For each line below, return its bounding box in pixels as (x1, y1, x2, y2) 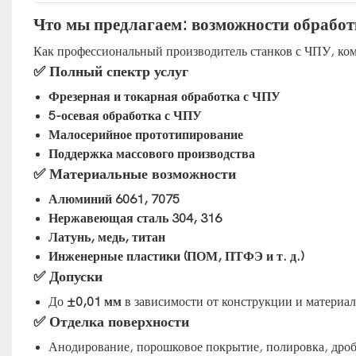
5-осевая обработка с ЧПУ (48, 108, 203, 123)
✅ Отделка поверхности (33, 313, 189, 331)
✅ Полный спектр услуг (33, 63, 188, 80)
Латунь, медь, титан (48, 230, 166, 245)
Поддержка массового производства (48, 146, 256, 161)
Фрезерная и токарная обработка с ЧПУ (48, 89, 281, 104)
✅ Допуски (33, 268, 103, 285)
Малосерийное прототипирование (48, 127, 244, 142)
